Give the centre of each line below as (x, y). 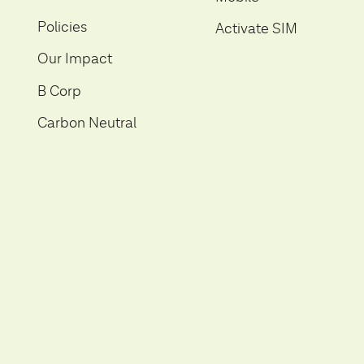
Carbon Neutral (87, 123)
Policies (62, 27)
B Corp (59, 91)
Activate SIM (256, 28)
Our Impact (75, 59)
